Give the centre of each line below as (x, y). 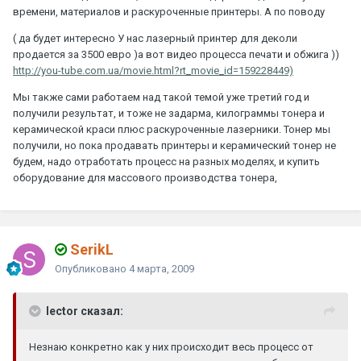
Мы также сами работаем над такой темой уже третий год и (161, 98)
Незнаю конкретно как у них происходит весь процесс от (171, 347)
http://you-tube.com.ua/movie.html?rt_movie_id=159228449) (153, 71)
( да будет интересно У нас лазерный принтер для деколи (155, 39)
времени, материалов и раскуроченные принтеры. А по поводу (169, 12)
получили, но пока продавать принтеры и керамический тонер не (174, 146)
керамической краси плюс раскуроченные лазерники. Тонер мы (172, 130)
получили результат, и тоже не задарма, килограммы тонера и (169, 114)
